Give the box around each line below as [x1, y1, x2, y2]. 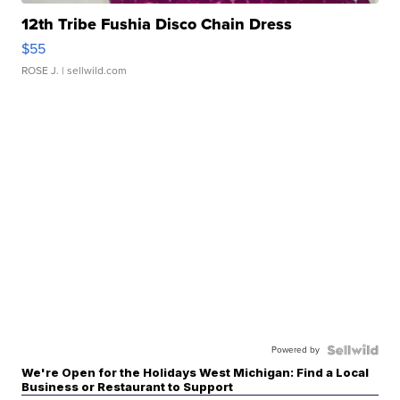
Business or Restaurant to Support [21, 379, 234, 394]
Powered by [271, 342, 320, 356]
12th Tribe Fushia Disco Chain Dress [21, 12, 293, 36]
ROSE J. [21, 62, 60, 79]
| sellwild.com [59, 62, 128, 79]
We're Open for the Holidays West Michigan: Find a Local [21, 364, 370, 379]
